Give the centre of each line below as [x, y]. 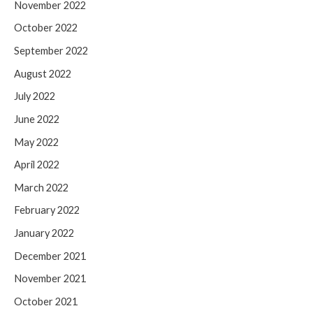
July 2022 [35, 96]
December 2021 [50, 256]
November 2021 [50, 279]
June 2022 [37, 119]
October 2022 [46, 28]
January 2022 [44, 233]
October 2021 [46, 301]
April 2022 [37, 165]
